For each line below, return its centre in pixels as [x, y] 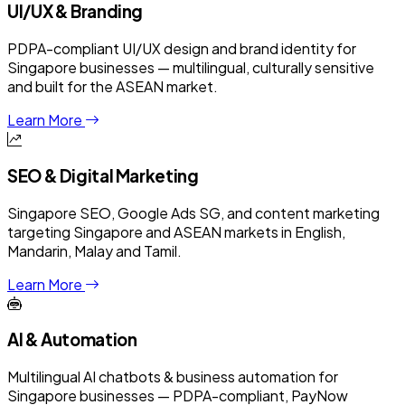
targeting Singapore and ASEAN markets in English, [176, 231]
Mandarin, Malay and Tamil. [94, 250]
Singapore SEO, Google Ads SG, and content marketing [193, 212]
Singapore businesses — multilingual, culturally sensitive [191, 68]
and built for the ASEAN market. [113, 87]
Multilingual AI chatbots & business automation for [173, 377]
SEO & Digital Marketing [103, 175]
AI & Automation [72, 340]
